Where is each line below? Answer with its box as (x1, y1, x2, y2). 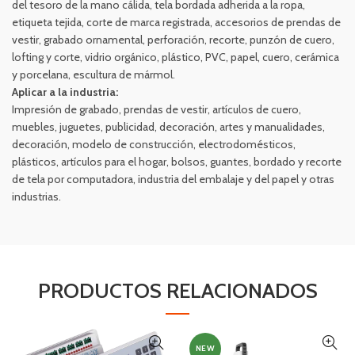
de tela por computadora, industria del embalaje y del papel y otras (12, 172, 334, 187)
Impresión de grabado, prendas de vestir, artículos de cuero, (12, 102, 301, 117)
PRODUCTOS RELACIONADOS (37, 278, 318, 304)
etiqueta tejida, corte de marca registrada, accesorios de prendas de (12, 15, 341, 30)
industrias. (12, 189, 61, 204)
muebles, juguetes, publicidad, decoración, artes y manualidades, (12, 120, 325, 135)
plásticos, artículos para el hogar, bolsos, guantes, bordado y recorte (12, 155, 342, 170)
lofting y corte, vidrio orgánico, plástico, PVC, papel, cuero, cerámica (12, 50, 339, 65)
